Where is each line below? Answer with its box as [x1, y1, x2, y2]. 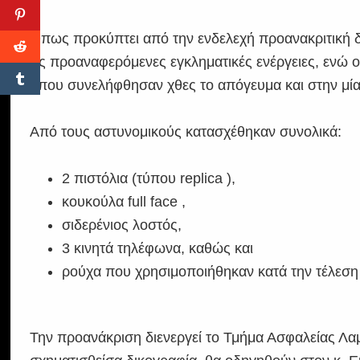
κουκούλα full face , [62, 193, 186, 210]
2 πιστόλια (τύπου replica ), [62, 170, 236, 186]
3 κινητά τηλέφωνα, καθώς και [62, 239, 254, 256]
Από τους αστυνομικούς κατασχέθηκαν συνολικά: [30, 123, 342, 140]
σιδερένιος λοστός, [62, 216, 182, 233]
